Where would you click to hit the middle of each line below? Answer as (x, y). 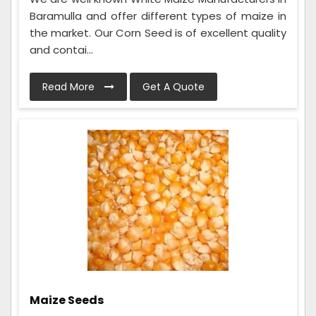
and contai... (61, 50)
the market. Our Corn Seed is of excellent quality (158, 33)
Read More (70, 87)
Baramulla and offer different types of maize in (158, 16)
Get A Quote (174, 87)
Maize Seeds (67, 300)
